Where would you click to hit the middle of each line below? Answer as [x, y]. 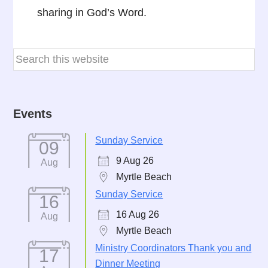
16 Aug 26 [138, 214]
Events [33, 114]
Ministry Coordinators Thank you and [173, 248]
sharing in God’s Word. [92, 13]
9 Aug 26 [135, 161]
